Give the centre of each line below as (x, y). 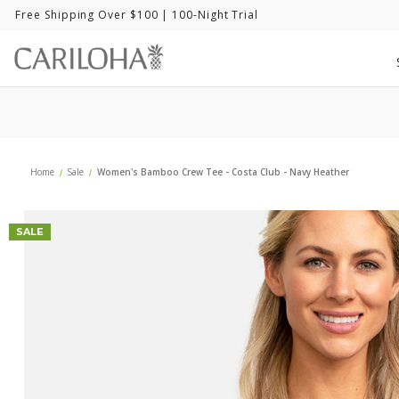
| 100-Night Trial (208, 15)
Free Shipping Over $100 (87, 15)
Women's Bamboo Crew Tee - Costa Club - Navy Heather (223, 172)
